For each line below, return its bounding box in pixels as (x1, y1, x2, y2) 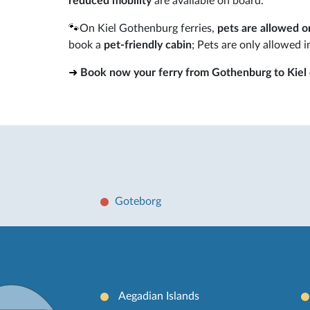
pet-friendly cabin (104, 39, 192, 51)
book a (69, 39, 104, 51)
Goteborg (115, 195, 161, 207)
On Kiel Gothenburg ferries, (80, 22, 215, 34)
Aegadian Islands (118, 290, 199, 302)
